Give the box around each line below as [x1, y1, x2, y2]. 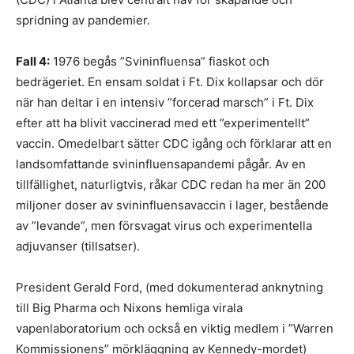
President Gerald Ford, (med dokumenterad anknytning [16, 280, 323, 295]
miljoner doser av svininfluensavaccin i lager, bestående [16, 198, 329, 213]
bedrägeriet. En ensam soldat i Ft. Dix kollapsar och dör [16, 74, 324, 89]
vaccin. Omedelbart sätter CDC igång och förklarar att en [16, 136, 332, 151]
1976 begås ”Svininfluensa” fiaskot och [50, 54, 269, 69]
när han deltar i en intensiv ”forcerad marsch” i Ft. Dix [16, 95, 314, 110]
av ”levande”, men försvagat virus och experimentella [16, 218, 312, 233]
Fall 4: [16, 54, 50, 69]
